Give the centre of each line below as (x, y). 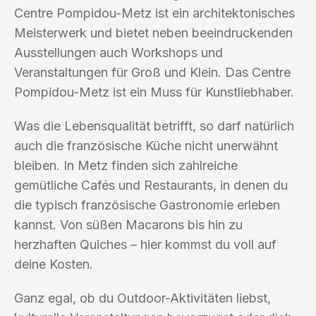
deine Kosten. (54, 264)
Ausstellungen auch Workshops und (119, 52)
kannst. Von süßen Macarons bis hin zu (128, 224)
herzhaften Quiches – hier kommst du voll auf (145, 244)
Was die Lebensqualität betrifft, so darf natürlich (154, 126)
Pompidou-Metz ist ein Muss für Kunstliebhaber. (154, 92)
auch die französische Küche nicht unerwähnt (146, 145)
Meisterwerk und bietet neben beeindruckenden (153, 32)
